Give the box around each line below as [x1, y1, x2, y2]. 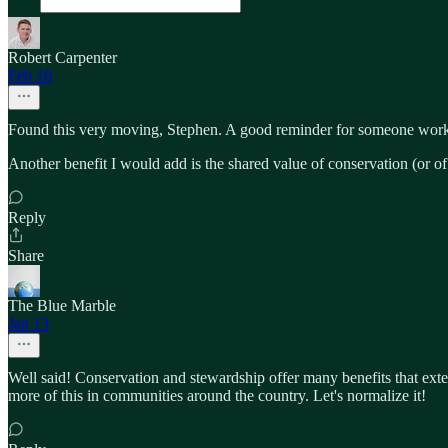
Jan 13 [8, 315, 49, 332]
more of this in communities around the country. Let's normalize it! [8, 387, 426, 404]
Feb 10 [8, 67, 52, 84]
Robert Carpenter [8, 49, 117, 66]
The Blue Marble [8, 297, 116, 314]
